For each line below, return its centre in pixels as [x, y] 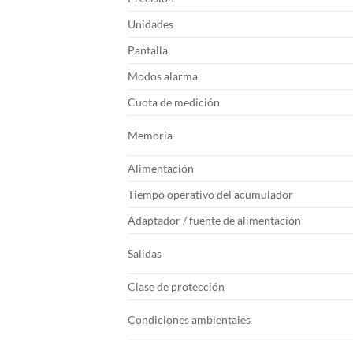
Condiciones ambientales [189, 319]
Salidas [145, 253]
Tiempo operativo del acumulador [210, 194]
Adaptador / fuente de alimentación [214, 220]
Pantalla [148, 50]
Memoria [150, 135]
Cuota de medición [174, 102]
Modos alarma [163, 76]
